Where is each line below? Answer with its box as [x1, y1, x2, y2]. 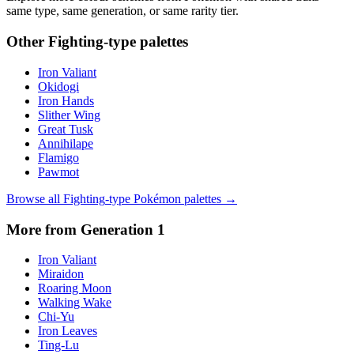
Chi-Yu [38, 310, 74, 324]
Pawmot [38, 164, 79, 179]
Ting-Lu [38, 338, 79, 352]
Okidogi [38, 79, 79, 93]
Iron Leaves [38, 324, 97, 338]
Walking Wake [38, 296, 111, 310]
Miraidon [38, 267, 84, 281]
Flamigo [38, 150, 79, 164]
